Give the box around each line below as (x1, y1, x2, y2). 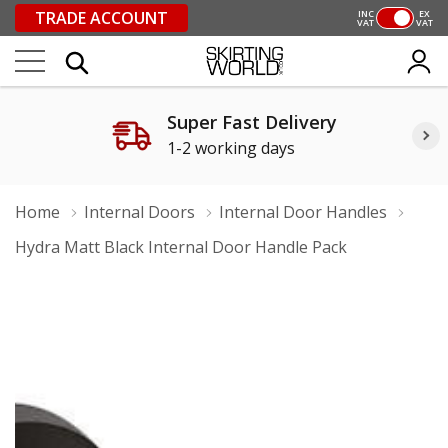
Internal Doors (84, 201, 195, 223)
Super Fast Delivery (166, 110, 337, 134)
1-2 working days (166, 137, 295, 159)
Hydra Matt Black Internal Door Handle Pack (15, 236, 347, 258)
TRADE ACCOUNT (35, 7, 168, 29)
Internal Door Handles (219, 201, 387, 223)
